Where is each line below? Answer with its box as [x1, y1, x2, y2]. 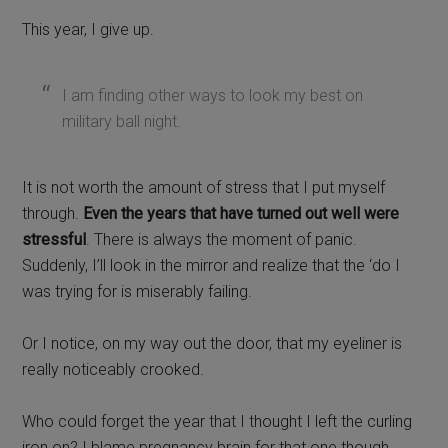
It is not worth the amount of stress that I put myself [22, 177, 386, 197]
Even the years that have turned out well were [83, 203, 400, 223]
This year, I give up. [22, 19, 155, 39]
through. [22, 203, 84, 223]
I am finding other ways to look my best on [62, 85, 364, 105]
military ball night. [62, 111, 182, 131]
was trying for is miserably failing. [22, 281, 253, 301]
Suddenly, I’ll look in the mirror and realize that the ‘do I [22, 255, 401, 275]
